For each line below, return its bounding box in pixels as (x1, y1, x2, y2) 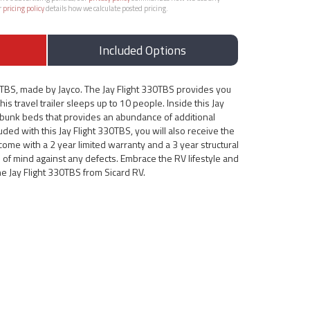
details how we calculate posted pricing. (44, 3, 168, 14)
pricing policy (3, 3, 44, 14)
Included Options (99, 41, 187, 60)
